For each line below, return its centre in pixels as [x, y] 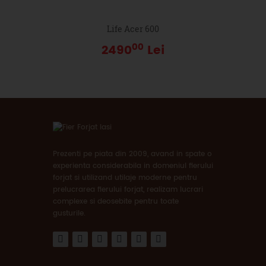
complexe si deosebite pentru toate [116, 202]
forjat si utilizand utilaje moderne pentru [125, 178]
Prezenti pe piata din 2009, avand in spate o [132, 154]
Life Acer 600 [133, 29]
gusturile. [69, 214]
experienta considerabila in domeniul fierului [133, 166]
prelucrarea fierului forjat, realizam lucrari [128, 190]
